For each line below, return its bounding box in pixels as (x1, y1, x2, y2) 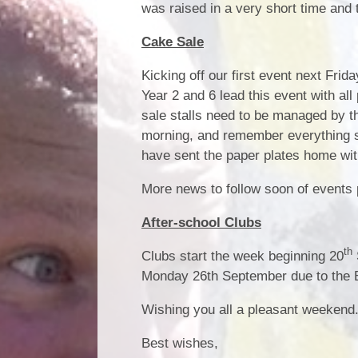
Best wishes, (141, 335, 218, 351)
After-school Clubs (141, 214, 261, 230)
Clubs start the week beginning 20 (141, 248, 344, 264)
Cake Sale (141, 34, 204, 50)
